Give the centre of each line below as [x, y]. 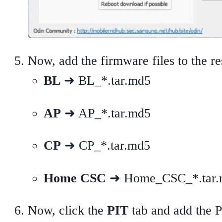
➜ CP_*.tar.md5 [106, 146]
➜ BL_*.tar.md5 [106, 80]
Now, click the [67, 211]
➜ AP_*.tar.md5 [106, 113]
